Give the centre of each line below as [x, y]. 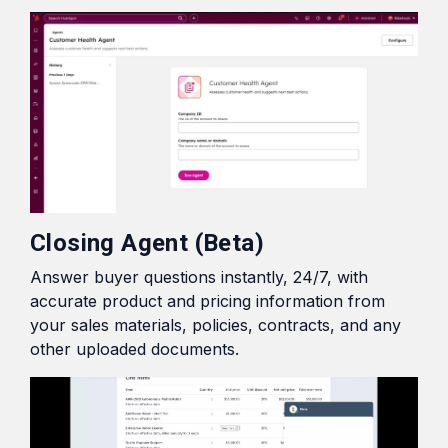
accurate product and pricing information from [207, 301]
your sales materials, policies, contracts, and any [215, 325]
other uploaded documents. [134, 349]
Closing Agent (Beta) [147, 243]
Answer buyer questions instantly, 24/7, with [199, 277]
